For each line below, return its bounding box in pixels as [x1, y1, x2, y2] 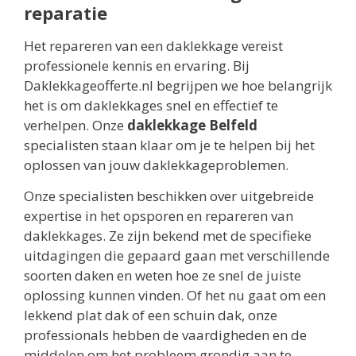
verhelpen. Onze [24, 115, 127, 134]
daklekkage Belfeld [127, 115, 257, 134]
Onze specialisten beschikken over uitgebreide [24, 186, 314, 205]
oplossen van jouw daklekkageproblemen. [24, 155, 288, 174]
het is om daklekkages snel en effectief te [24, 95, 278, 114]
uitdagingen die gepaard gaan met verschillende [24, 246, 330, 265]
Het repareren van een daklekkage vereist [24, 36, 283, 55]
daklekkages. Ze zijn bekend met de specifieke [24, 226, 311, 245]
